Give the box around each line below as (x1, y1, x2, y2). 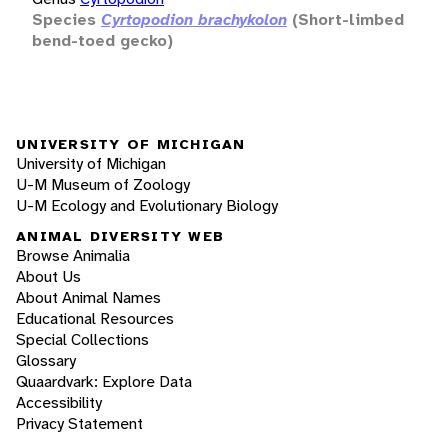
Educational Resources (16, 308, 174, 330)
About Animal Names (16, 287, 161, 309)
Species (32, 8, 96, 30)
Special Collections (16, 329, 149, 351)
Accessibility (16, 392, 102, 414)
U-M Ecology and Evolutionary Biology (16, 194, 278, 216)
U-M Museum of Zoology (16, 173, 190, 195)
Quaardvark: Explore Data (16, 371, 192, 393)
